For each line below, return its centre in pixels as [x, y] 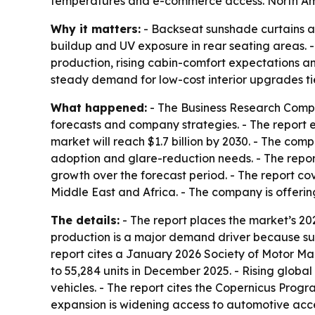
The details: [85, 220]
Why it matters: [96, 28]
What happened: [99, 107]
